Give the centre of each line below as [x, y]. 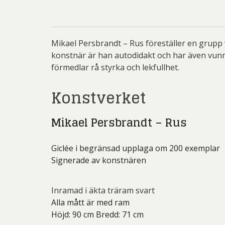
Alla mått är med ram [90, 202]
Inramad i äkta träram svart [103, 190]
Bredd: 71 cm [120, 214]
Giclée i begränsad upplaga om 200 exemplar [136, 148]
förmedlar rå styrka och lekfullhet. [115, 67]
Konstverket [99, 98]
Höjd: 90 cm [74, 214]
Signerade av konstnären [99, 160]
